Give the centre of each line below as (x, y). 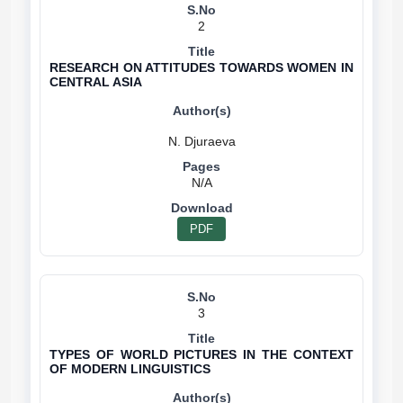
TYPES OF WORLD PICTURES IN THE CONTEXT (201, 354)
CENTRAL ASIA (96, 82)
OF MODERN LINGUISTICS (130, 369)
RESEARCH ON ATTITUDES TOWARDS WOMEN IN (201, 67)
